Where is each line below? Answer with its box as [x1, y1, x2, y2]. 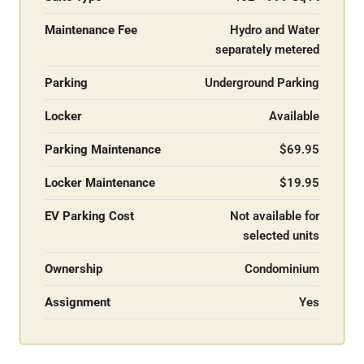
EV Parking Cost [45, 209, 134, 223]
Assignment [45, 295, 110, 310]
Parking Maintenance [45, 142, 161, 157]
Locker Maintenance [45, 175, 155, 190]
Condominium [245, 262, 319, 276]
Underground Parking [205, 76, 319, 90]
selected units [243, 228, 319, 243]
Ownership [45, 262, 102, 276]
